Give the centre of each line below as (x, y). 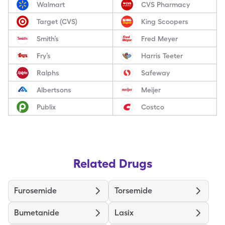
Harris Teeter (162, 55)
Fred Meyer (159, 38)
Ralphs (48, 73)
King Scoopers (164, 21)
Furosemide (35, 191)
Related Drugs (113, 163)
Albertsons (54, 90)
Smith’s (48, 38)
